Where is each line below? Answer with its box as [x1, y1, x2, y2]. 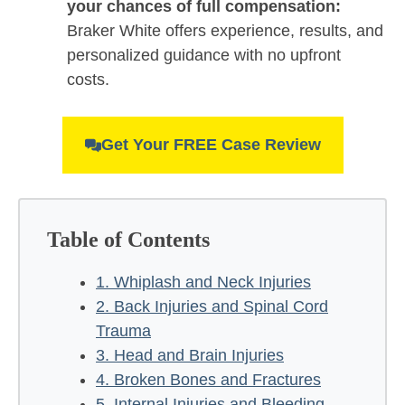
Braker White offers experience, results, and [67, 22, 383, 41]
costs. [67, 71, 109, 89]
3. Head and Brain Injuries [96, 346, 284, 365]
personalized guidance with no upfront [67, 46, 341, 65]
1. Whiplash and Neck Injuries [96, 273, 311, 292]
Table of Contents [47, 228, 210, 252]
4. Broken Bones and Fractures [96, 371, 321, 390]
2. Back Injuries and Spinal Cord [96, 297, 328, 316]
